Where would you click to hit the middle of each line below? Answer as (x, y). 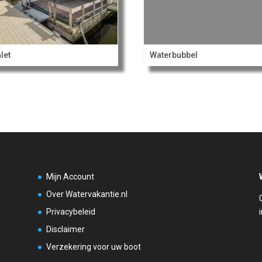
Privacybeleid (70, 211)
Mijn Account (70, 176)
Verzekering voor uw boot (93, 247)
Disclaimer (65, 229)
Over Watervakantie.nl (87, 194)
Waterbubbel (174, 55)
